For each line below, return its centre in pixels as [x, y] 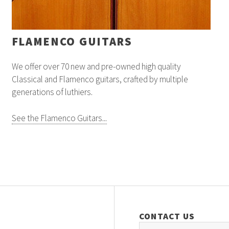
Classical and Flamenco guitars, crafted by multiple [100, 79]
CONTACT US [167, 216]
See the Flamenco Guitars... [59, 118]
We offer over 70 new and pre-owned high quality [96, 67]
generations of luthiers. [52, 92]
